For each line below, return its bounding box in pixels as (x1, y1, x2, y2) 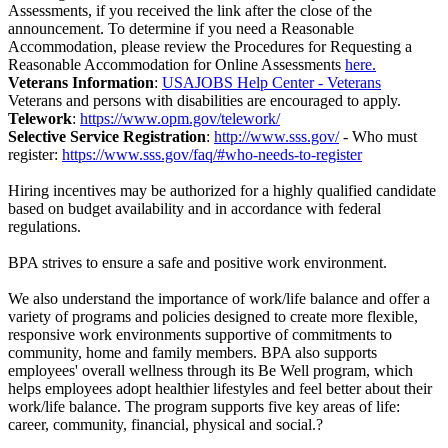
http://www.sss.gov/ (214, 128, 339, 146)
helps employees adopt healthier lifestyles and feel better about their (8, 380, 432, 398)
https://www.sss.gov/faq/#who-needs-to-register (62, 146, 362, 164)
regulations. (8, 218, 81, 236)
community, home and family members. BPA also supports (8, 344, 377, 362)
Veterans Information (8, 74, 154, 92)
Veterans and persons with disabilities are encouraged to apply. (8, 92, 401, 110)
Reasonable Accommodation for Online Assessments (8, 56, 345, 74)
